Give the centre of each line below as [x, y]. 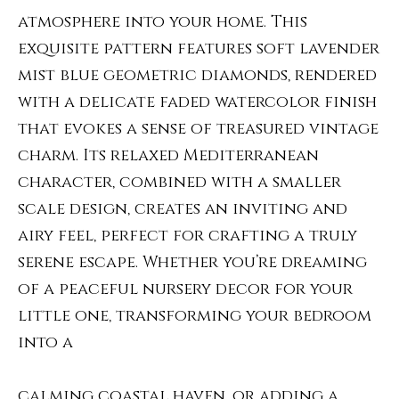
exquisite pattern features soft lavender [199, 49]
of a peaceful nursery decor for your [185, 289]
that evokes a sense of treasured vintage [198, 129]
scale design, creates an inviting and [183, 209]
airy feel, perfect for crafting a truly [187, 236]
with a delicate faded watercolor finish [197, 102]
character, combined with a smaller [179, 182]
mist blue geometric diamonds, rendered [197, 75]
